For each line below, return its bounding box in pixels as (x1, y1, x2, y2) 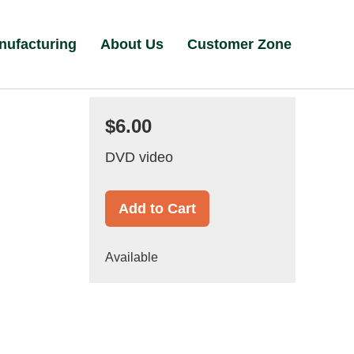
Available (104, 250, 158, 264)
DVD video (104, 149, 173, 165)
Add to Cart (118, 201, 196, 217)
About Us (100, 36, 164, 52)
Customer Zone (187, 36, 292, 52)
